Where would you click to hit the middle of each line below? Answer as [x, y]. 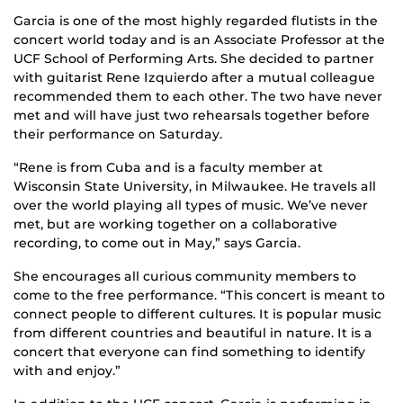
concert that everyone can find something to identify [189, 352]
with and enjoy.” [67, 371]
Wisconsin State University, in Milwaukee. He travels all [195, 187]
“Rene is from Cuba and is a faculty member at [168, 168]
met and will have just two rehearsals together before [192, 116]
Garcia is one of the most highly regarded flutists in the [196, 21]
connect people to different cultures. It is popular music [197, 314]
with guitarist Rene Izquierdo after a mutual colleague [194, 78]
